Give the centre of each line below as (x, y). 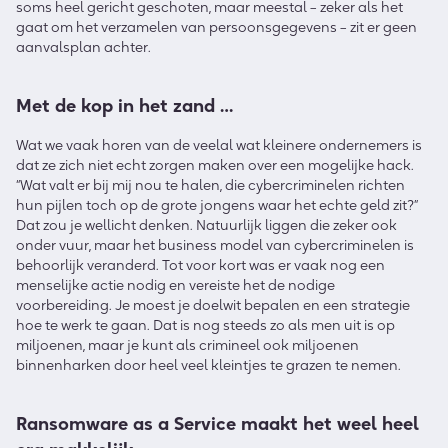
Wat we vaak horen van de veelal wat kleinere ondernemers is (219, 144)
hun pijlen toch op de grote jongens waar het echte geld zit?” (217, 204)
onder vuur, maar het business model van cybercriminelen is (215, 244)
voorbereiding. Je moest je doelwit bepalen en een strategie (213, 304)
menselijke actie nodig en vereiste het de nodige (175, 284)
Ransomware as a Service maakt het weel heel (217, 423)
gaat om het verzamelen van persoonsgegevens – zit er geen (216, 26)
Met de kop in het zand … (124, 105)
